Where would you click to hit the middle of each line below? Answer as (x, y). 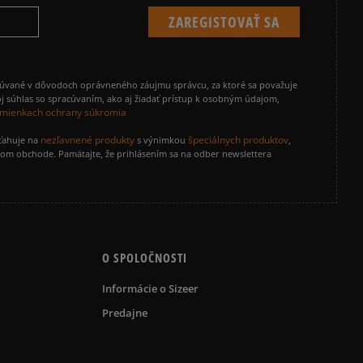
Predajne (125, 312)
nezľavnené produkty (88, 139)
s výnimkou (161, 139)
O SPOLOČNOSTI (145, 257)
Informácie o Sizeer (150, 288)
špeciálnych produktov (238, 139)
